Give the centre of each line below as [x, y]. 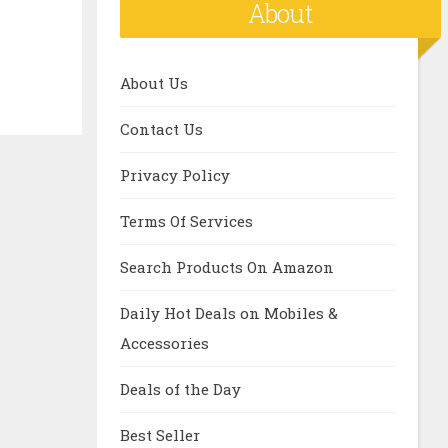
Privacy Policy [174, 175]
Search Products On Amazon [226, 267]
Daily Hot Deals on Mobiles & [228, 313]
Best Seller [159, 435]
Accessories [164, 343]
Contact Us [161, 129]
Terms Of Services [186, 221]
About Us [153, 83]
